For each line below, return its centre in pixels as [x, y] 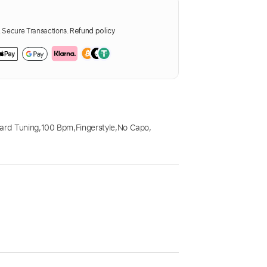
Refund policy [93, 31]
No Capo [133, 128]
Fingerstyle [95, 128]
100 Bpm [57, 128]
